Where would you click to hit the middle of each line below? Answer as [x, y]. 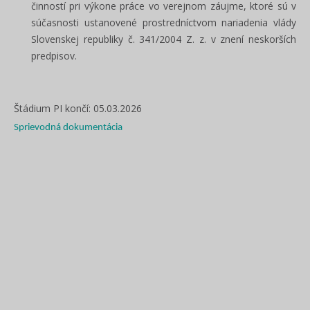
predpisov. [55, 56]
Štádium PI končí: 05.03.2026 [79, 108]
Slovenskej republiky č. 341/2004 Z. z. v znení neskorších [164, 39]
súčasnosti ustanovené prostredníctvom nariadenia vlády [164, 22]
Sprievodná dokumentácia [68, 128]
